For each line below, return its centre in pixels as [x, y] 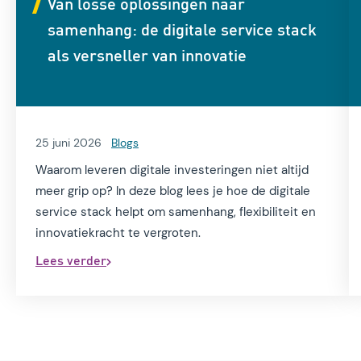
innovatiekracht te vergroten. [118, 233]
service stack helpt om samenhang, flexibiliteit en [176, 212]
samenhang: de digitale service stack [182, 29]
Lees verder [71, 260]
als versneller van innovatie [147, 55]
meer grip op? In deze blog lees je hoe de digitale [173, 191]
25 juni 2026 [68, 143]
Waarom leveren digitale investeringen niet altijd [172, 170]
